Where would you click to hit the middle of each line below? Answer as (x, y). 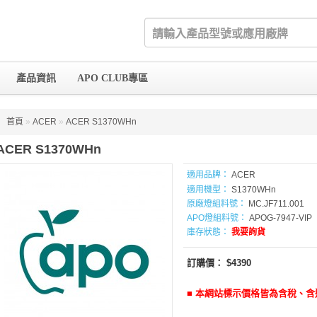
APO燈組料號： (217, 218)
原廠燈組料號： (217, 204)
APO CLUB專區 (113, 78)
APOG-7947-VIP (279, 218)
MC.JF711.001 (275, 204)
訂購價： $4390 (219, 263)
